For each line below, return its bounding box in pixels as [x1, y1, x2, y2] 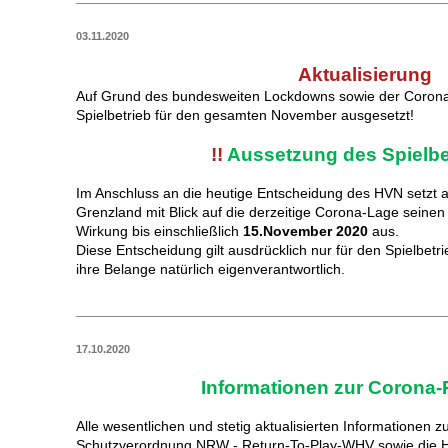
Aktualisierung [298, 64, 433, 86]
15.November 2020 [243, 223, 369, 240]
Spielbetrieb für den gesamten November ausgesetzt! [76, 107, 415, 124]
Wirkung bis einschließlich [76, 223, 244, 240]
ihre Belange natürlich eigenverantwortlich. [76, 261, 346, 278]
